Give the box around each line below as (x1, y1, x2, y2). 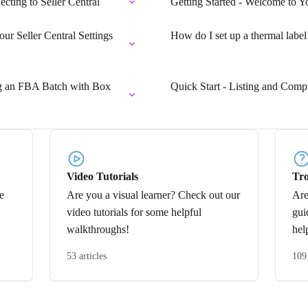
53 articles (67, 251, 107, 261)
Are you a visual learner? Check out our (67, 189, 240, 201)
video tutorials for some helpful (67, 206, 201, 218)
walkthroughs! (67, 223, 129, 235)
